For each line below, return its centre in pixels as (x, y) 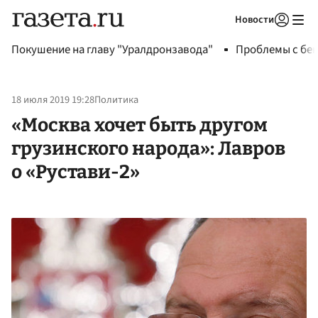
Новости (254, 20)
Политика (116, 100)
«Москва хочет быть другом (139, 125)
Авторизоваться (224, 38)
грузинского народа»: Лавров (148, 148)
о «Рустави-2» (76, 171)
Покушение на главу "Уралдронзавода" (112, 50)
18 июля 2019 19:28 (53, 100)
